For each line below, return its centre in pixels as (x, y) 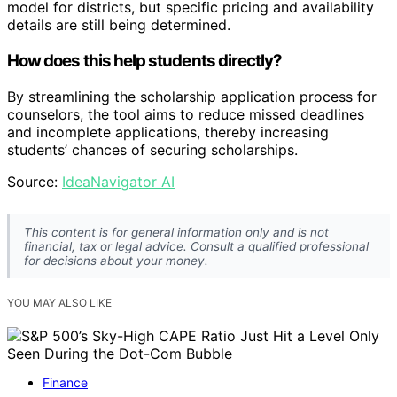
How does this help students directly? (145, 61)
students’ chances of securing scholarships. (152, 149)
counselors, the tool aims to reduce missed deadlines (186, 114)
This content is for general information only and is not (176, 232)
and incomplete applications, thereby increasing (168, 132)
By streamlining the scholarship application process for (192, 96)
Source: (35, 181)
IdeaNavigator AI (118, 181)
